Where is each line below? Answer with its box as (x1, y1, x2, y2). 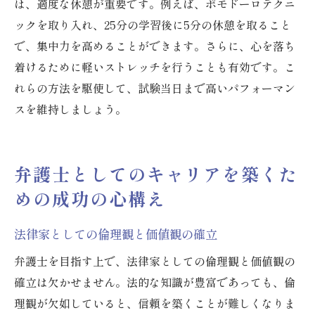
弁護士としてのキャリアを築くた (14, 161, 299, 187)
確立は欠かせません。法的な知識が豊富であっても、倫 (14, 274, 295, 291)
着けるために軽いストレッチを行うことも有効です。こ (14, 58, 295, 76)
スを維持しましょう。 (14, 101, 127, 118)
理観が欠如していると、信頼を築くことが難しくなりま (14, 295, 295, 312)
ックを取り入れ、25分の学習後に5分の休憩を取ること (14, 16, 291, 34)
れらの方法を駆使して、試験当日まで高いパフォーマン (14, 79, 295, 97)
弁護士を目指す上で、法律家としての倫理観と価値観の (14, 252, 295, 270)
